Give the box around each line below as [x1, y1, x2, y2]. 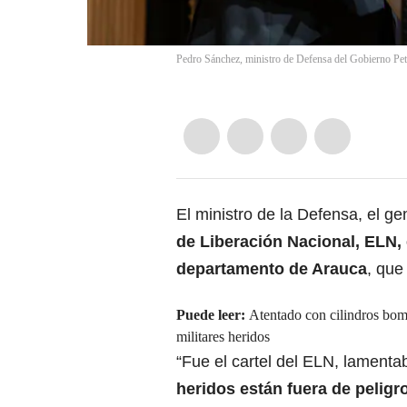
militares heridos [176, 329, 270, 345]
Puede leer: [176, 307, 249, 323]
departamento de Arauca [176, 260, 367, 279]
